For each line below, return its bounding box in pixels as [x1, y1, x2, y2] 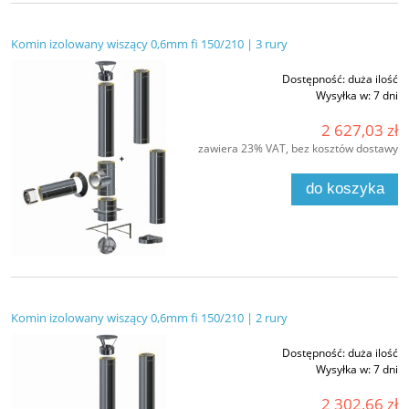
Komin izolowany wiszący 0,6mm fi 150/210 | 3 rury [11, 35, 288, 52]
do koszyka [305, 180, 384, 198]
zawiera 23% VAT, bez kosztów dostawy [198, 140, 398, 156]
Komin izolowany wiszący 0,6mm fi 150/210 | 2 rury [11, 309, 288, 326]
